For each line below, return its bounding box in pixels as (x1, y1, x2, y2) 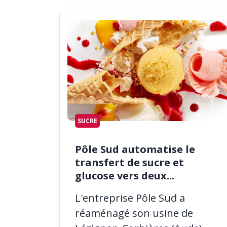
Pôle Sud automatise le (75, 142, 195, 156)
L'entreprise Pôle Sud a (75, 191, 185, 205)
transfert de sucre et (75, 155, 184, 169)
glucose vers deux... (75, 168, 174, 182)
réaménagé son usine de (75, 206, 193, 220)
